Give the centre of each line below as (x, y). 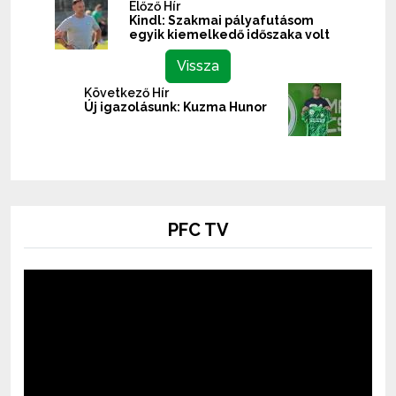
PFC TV (198, 229)
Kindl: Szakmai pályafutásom (221, 20)
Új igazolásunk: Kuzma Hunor (175, 107)
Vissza (198, 65)
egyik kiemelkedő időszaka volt (229, 34)
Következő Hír (126, 92)
